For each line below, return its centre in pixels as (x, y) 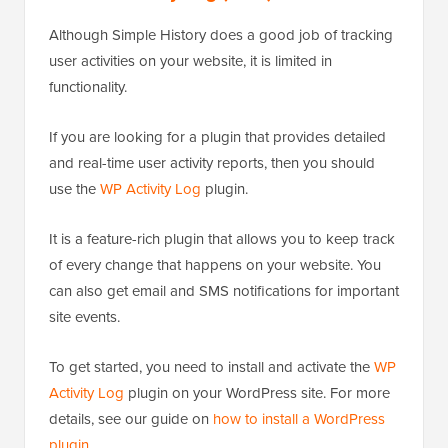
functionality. (88, 86)
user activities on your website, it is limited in (190, 60)
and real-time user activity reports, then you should (212, 162)
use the (74, 188)
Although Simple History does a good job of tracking (221, 34)
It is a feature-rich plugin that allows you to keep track (222, 238)
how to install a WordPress (299, 418)
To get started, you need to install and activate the (211, 366)
